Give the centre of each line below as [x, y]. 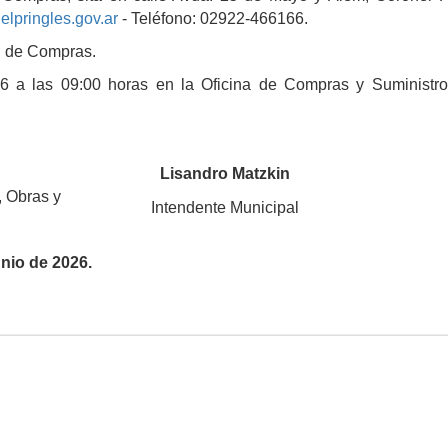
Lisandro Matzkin [224, 173]
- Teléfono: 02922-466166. [213, 18]
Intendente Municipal [224, 207]
